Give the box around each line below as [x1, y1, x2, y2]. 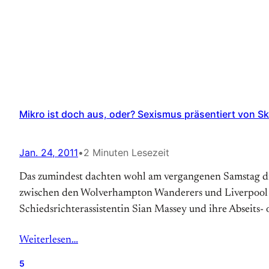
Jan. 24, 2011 [19, 147, 78, 159]
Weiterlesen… [19, 235, 78, 246]
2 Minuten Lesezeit [83, 147, 169, 159]
